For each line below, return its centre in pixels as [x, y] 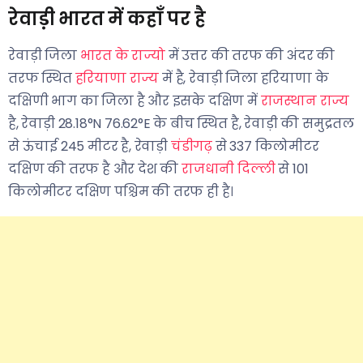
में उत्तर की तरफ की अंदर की [250, 56]
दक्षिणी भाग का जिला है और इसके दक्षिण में [135, 101]
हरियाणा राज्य [117, 78]
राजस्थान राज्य [305, 101]
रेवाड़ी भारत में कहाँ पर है [107, 19]
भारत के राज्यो [123, 56]
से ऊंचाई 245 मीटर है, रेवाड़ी [90, 146]
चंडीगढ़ [192, 146]
